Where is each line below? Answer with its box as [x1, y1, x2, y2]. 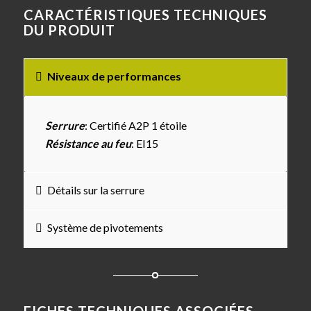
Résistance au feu [44, 136, 131, 150]
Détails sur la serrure [47, 183, 144, 197]
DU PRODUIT [23, 22, 115, 39]
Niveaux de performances [47, 69, 181, 83]
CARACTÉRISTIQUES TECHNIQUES [23, 6, 267, 24]
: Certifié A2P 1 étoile [84, 118, 187, 132]
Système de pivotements [47, 221, 163, 235]
